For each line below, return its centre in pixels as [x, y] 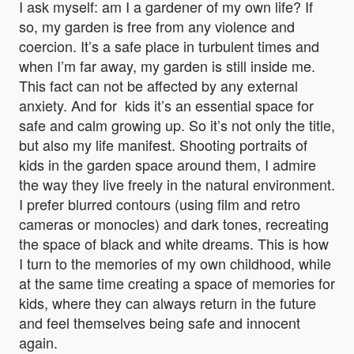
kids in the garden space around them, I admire [168, 165]
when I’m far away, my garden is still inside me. [167, 66]
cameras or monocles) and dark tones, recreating [174, 224]
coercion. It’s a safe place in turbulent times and [169, 46]
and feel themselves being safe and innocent [160, 323]
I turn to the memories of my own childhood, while [175, 264]
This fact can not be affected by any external [158, 86]
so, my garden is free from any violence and [157, 26]
